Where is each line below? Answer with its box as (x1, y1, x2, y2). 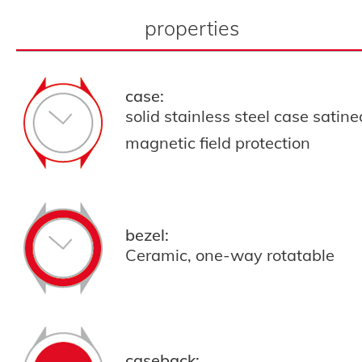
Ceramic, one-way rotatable (125, 244, 335, 265)
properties (144, 15, 239, 40)
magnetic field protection (125, 133, 310, 153)
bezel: (125, 224, 169, 245)
